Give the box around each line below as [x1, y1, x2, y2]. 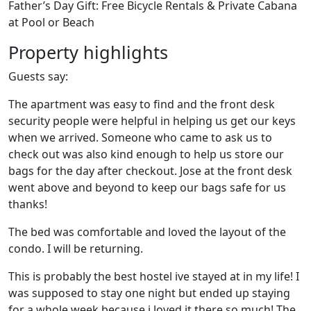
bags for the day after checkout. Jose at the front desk [8, 162, 292, 178]
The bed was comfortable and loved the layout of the [8, 224, 286, 239]
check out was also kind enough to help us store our [8, 146, 284, 162]
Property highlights [8, 40, 168, 64]
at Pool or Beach [8, 14, 94, 30]
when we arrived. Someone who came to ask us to [8, 129, 272, 145]
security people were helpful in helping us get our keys [8, 112, 296, 128]
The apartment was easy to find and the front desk [8, 96, 275, 112]
